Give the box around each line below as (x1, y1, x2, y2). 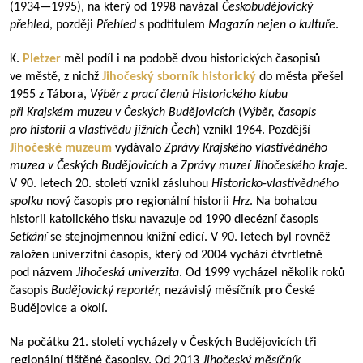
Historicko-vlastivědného (211, 177, 339, 190)
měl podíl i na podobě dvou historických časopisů (64, 53, 320, 66)
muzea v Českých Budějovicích (10, 160, 168, 173)
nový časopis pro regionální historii (43, 195, 233, 208)
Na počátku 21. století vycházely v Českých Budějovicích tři (10, 336, 317, 349)
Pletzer (23, 53, 61, 66)
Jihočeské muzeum (10, 142, 112, 155)
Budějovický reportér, (51, 284, 161, 297)
